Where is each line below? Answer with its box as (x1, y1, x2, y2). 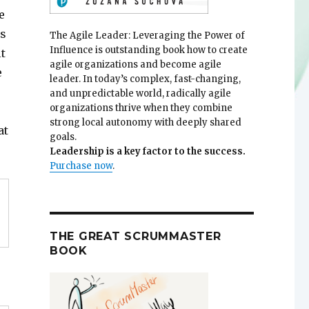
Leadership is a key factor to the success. (49, 145, 246, 157)
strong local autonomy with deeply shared (49, 116, 241, 128)
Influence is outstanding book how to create (49, 43, 248, 56)
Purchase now (49, 159, 112, 172)
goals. (49, 130, 77, 143)
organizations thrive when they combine (49, 101, 232, 114)
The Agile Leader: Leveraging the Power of (49, 29, 245, 41)
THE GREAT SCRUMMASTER (49, 229, 221, 243)
